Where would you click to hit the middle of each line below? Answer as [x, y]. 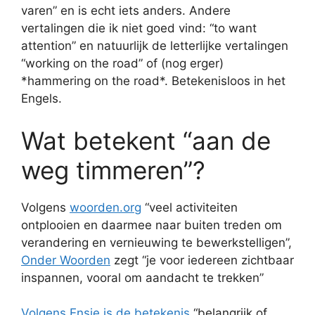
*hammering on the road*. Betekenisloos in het [153, 81]
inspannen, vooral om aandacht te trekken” [142, 277]
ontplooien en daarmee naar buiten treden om [152, 225]
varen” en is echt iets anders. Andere [126, 11]
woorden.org [105, 207]
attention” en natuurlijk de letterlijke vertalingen [155, 46]
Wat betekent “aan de [146, 140]
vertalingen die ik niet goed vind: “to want [139, 28]
